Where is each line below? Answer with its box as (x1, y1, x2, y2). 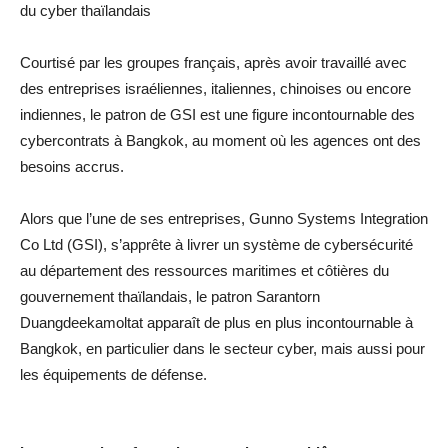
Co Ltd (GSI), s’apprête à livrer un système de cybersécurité (20, 235, 413, 253)
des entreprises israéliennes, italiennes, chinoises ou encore (20, 79, 411, 97)
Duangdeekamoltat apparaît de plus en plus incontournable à (20, 313, 413, 331)
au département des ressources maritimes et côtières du (20, 261, 389, 279)
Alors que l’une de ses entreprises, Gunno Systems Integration (20, 209, 428, 227)
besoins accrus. (20, 157, 124, 175)
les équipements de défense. (20, 365, 207, 383)
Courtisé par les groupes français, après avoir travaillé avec (20, 53, 407, 71)
